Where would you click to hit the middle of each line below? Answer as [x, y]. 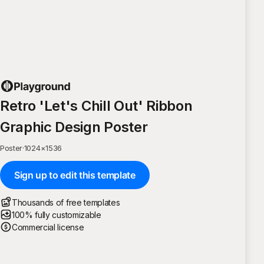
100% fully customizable [57, 214]
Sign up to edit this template [75, 175]
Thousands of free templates [66, 202]
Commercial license [48, 227]
